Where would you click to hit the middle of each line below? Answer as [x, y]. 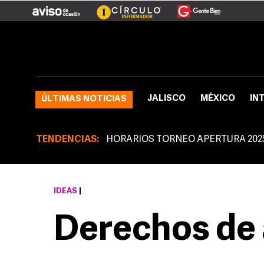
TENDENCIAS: [67, 140]
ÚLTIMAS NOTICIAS [84, 99]
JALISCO [166, 99]
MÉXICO [218, 99]
